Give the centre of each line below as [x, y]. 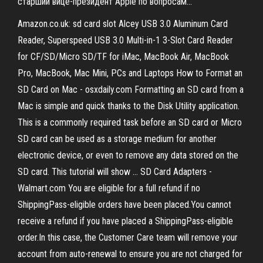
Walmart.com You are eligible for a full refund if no [109, 188]
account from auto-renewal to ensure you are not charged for [130, 254]
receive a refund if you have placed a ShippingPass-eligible [125, 221]
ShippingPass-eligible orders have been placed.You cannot [124, 205]
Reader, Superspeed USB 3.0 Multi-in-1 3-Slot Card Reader [125, 40]
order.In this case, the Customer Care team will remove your [128, 237]
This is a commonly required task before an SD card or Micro [130, 122]
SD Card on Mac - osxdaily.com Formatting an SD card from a [131, 90]
